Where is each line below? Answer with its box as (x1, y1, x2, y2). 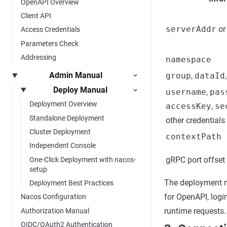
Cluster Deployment (29, 127, 91, 136)
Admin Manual (49, 70, 103, 81)
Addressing (21, 53, 56, 62)
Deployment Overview (29, 100, 97, 108)
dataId (195, 71, 225, 81)
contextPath (166, 132, 221, 141)
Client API (21, 11, 51, 20)
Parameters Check (21, 39, 79, 48)
